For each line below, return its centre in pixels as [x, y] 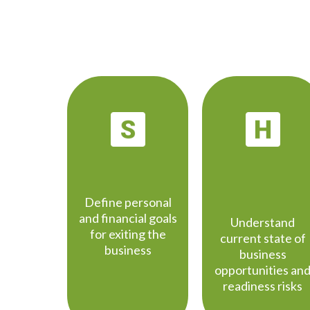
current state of [263, 238]
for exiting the [128, 234]
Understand [263, 222]
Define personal [128, 202]
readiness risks [263, 286]
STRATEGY [128, 170]
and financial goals [128, 218]
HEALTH [263, 170]
